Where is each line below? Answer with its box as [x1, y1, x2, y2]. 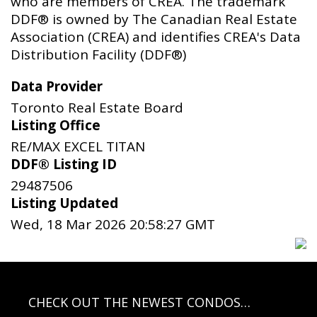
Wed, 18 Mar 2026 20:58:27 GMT [11, 215, 215, 234]
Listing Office [11, 116, 100, 135]
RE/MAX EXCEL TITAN [11, 137, 145, 156]
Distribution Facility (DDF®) [11, 45, 186, 64]
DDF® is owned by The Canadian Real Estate [11, 10, 297, 29]
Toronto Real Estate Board [11, 98, 183, 117]
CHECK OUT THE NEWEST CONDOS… [28, 294, 250, 311]
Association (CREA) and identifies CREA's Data [11, 28, 301, 47]
